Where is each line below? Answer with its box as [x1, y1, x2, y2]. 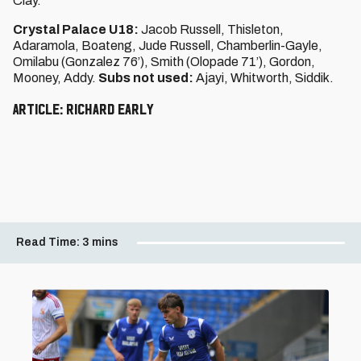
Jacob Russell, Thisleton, [141, 23, 284, 36]
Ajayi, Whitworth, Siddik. [196, 71, 334, 85]
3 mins [82, 235, 118, 248]
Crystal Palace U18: [13, 23, 141, 36]
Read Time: [16, 235, 80, 248]
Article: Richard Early [13, 100, 154, 118]
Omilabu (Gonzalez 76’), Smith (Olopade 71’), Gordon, [13, 55, 315, 68]
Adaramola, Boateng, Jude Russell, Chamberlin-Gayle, [13, 39, 322, 52]
